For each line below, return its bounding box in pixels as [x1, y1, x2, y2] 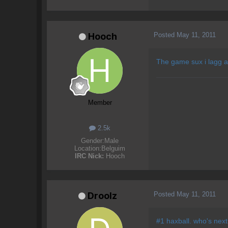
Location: [74, 145, 101, 153]
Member [88, 99, 112, 107]
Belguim [101, 145, 125, 153]
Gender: [81, 137, 104, 145]
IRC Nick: [75, 152, 104, 160]
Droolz [88, 190, 117, 202]
